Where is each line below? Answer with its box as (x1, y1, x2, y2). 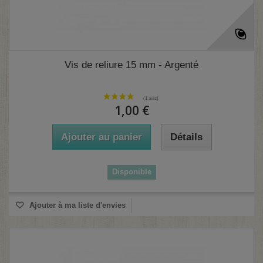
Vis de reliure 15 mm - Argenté (65, 59, 198, 71)
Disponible (112, 167, 151, 176)
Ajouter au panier (60, 131, 142, 143)
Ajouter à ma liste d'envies (27, 200, 126, 210)
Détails (170, 131, 203, 143)
